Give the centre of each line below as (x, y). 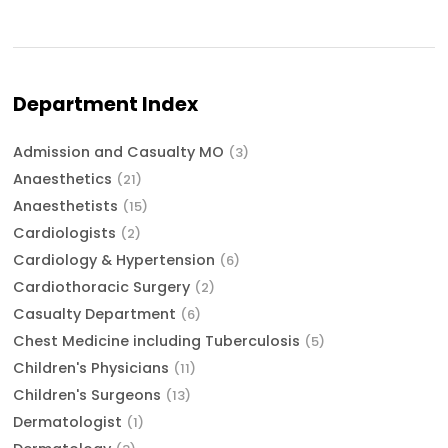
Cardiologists (67, 233)
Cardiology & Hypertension (116, 260)
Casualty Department (97, 314)
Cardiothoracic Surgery (104, 287)
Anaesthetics (65, 179)
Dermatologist (70, 422)
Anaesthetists (68, 206)
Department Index (106, 105)
